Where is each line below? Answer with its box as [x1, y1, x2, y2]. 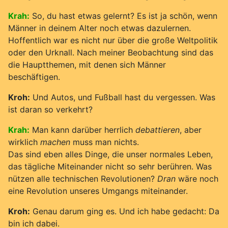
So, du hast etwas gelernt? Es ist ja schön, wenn [32, 10, 217, 21]
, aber [180, 124, 202, 135]
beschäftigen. [8, 71, 60, 82]
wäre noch [176, 173, 218, 184]
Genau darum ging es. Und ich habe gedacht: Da [30, 206, 219, 216]
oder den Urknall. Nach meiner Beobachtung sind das [8, 47, 213, 58]
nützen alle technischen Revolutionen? [8, 173, 157, 184]
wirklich [8, 136, 40, 147]
